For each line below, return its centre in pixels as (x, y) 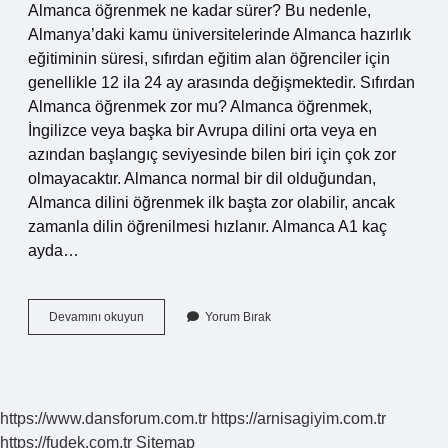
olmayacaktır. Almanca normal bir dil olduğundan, (202, 178)
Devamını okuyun (96, 317)
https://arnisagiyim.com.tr (298, 418)
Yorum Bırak (238, 317)
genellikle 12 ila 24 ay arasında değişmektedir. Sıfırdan (221, 82)
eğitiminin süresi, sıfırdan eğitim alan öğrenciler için (209, 58)
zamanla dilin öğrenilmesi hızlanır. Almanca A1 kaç (207, 226)
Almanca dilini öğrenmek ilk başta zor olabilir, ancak (211, 202)
